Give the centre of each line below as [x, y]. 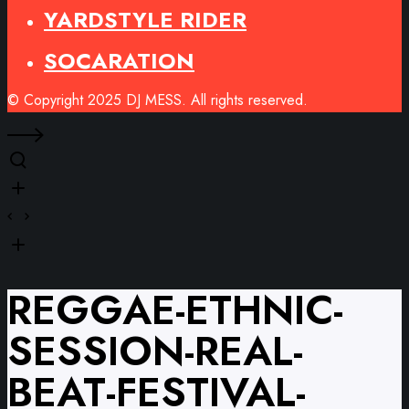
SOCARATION [119, 61]
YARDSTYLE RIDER [145, 20]
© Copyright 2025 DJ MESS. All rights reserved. [157, 100]
